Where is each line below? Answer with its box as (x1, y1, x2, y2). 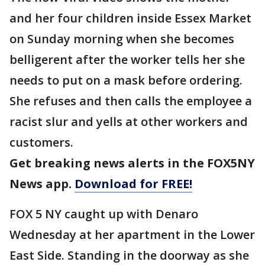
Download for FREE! (75, 176, 192, 192)
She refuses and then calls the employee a (9, 93, 252, 109)
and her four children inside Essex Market (9, 10, 251, 26)
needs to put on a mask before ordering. (9, 72, 243, 88)
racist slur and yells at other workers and (9, 114, 248, 130)
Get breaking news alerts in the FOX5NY (9, 155, 255, 171)
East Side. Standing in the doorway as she (9, 247, 249, 263)
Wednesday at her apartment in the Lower (9, 227, 255, 243)
